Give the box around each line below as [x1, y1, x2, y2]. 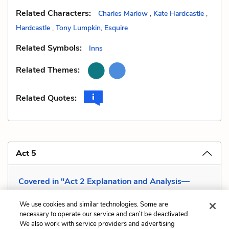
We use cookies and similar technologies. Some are [19, 200, 169, 209]
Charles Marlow [98, 8, 148, 18]
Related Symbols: [16, 42, 82, 54]
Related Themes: [16, 64, 80, 76]
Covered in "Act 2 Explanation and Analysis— [18, 175, 190, 187]
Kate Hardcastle [153, 8, 204, 18]
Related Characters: [16, 7, 91, 19]
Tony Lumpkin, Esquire [56, 22, 128, 33]
